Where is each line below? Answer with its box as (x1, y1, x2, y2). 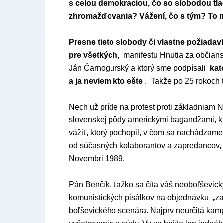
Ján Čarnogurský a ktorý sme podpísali (69, 64, 210, 72)
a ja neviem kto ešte (69, 77, 143, 85)
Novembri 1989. (69, 154, 125, 163)
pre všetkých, (69, 51, 121, 59)
